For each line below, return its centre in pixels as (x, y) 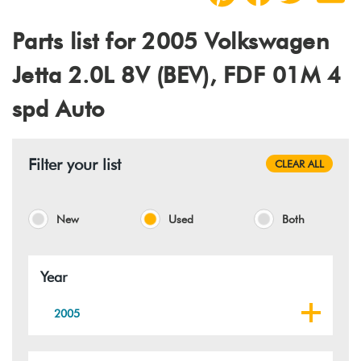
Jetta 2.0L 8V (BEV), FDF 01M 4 (177, 75)
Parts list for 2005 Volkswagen (171, 41)
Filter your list (75, 164)
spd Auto (58, 108)
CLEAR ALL (299, 163)
